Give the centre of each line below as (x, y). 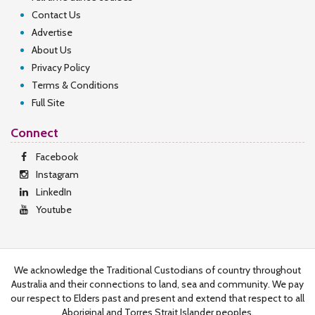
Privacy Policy (61, 67)
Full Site (48, 103)
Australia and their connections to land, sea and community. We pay (157, 284)
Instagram (57, 174)
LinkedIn (54, 192)
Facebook (57, 157)
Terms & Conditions (75, 85)
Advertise (52, 32)
